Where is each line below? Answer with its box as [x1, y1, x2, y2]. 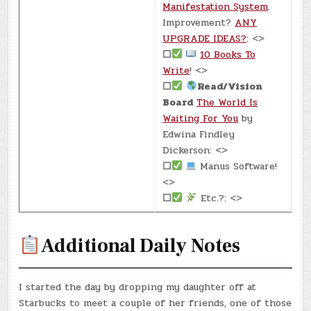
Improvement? [162, 15, 235, 30]
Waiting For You [162, 110, 239, 126]
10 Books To [200, 47, 256, 62]
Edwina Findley [162, 126, 235, 142]
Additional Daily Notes [41, 233, 241, 258]
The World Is [196, 94, 258, 110]
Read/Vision [197, 78, 263, 94]
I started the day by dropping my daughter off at [19, 279, 257, 294]
